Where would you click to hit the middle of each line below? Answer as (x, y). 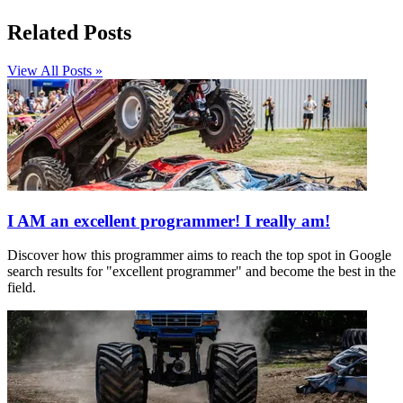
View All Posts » (55, 70)
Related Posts (69, 32)
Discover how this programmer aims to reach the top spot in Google (199, 255)
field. (22, 288)
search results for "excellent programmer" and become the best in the (201, 272)
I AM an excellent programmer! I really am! (169, 220)
